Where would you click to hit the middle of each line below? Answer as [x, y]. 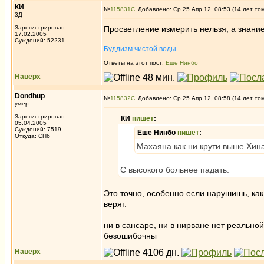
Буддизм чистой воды [140, 49]
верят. [115, 204]
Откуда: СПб [32, 136]
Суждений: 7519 [38, 129]
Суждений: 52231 [40, 40]
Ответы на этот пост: [135, 63]
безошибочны [130, 236]
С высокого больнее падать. [175, 170]
